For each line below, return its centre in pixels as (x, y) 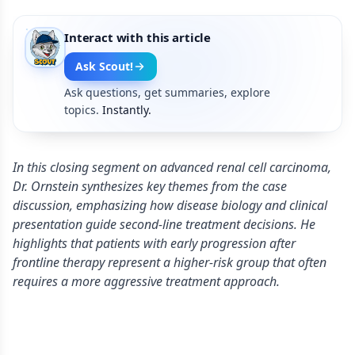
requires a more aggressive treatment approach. (146, 281)
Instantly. (127, 110)
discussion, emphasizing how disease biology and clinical (170, 205)
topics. (82, 110)
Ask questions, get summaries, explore (167, 92)
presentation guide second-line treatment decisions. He (164, 224)
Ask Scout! (104, 66)
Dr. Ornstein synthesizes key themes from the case (150, 186)
